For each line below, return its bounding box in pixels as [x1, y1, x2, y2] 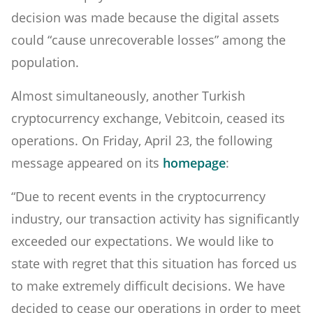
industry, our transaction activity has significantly [11, 210, 299, 227]
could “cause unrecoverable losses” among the [11, 31, 286, 48]
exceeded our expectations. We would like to [11, 232, 274, 249]
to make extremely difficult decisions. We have [11, 277, 285, 294]
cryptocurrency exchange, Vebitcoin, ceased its [11, 109, 285, 126]
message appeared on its [11, 154, 163, 171]
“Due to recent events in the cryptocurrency [11, 187, 265, 205]
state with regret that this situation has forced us [11, 254, 297, 272]
